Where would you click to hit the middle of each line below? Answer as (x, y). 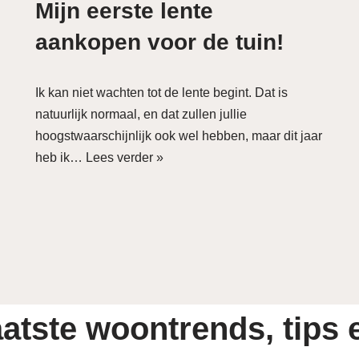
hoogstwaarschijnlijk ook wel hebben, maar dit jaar (179, 136)
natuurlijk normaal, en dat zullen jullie (141, 114)
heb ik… (61, 157)
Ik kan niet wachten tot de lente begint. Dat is (161, 93)
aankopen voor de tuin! (159, 42)
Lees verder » (125, 157)
